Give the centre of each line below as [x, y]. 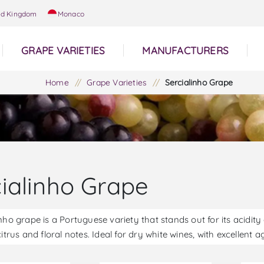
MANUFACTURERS [185, 50]
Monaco [71, 14]
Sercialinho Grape [199, 82]
